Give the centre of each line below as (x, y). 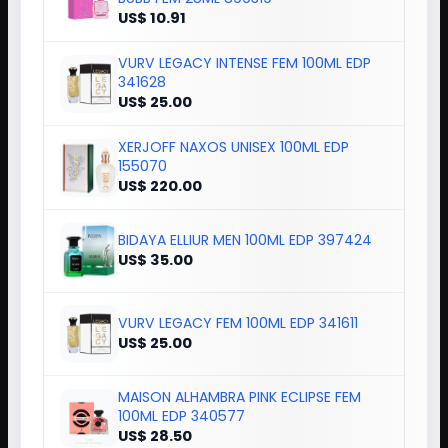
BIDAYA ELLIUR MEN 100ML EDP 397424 (245, 240)
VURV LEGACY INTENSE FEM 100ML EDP (244, 63)
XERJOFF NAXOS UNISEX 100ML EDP (233, 147)
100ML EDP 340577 (181, 416)
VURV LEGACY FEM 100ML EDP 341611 (238, 323)
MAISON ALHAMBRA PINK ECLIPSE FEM (239, 397)
